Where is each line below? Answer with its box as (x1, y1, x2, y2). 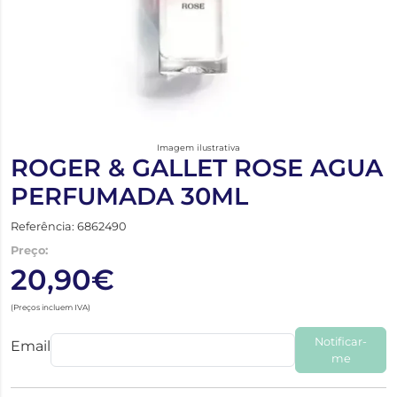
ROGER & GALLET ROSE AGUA (11, 152, 383, 183)
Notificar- (315, 334, 368, 348)
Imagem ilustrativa (157, 142, 240, 152)
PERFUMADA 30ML (11, 181, 248, 211)
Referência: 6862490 (11, 219, 126, 233)
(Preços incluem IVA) (11, 301, 90, 312)
